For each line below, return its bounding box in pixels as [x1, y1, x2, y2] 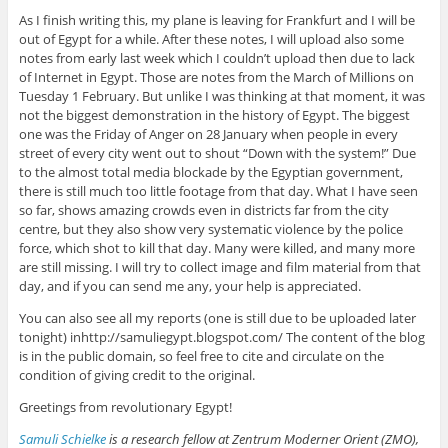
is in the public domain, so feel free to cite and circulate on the [18, 347, 384, 366]
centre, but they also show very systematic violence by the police [18, 220, 403, 239]
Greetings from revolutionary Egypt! [18, 398, 232, 417]
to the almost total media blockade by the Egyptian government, [18, 163, 403, 182]
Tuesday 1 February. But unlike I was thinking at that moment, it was [18, 87, 425, 106]
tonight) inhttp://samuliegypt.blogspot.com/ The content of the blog [18, 328, 425, 347]
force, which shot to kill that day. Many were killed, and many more [18, 239, 415, 258]
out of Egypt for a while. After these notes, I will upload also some [18, 30, 404, 49]
